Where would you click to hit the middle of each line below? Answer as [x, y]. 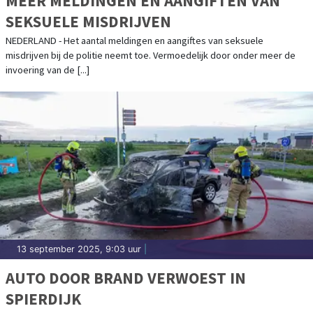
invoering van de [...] [48, 70]
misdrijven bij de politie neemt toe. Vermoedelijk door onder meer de [151, 55]
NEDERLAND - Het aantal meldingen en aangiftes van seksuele [134, 40]
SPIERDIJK [43, 298]
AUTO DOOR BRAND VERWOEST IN [126, 277]
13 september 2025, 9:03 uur [79, 249]
